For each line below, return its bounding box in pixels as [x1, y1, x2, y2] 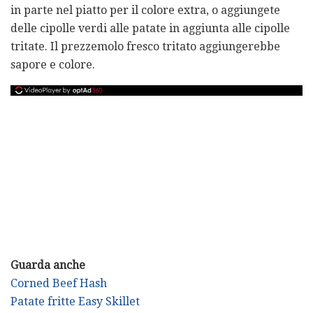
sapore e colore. [10, 57, 95, 71]
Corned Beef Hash [10, 276, 107, 290]
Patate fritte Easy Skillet [10, 294, 140, 308]
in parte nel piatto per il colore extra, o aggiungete [10, 3, 280, 17]
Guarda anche [10, 258, 85, 272]
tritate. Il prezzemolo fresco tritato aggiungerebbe [10, 39, 280, 53]
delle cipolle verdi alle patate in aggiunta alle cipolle [10, 21, 290, 35]
